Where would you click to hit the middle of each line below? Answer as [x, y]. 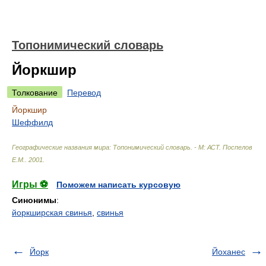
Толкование [35, 93]
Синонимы [34, 200]
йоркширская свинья [52, 213]
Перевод [84, 93]
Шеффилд [32, 122]
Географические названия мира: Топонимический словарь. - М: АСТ [115, 147]
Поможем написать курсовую [118, 185]
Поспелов [237, 147]
